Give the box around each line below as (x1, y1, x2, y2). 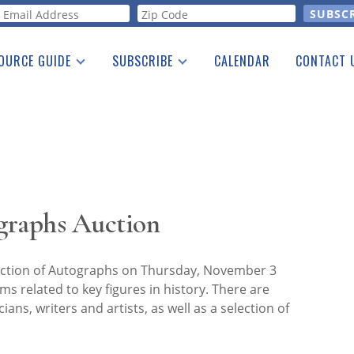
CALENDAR (214, 51, 270, 70)
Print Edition (100, 79, 174, 97)
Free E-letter (100, 100, 172, 119)
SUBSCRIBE (112, 51, 173, 70)
